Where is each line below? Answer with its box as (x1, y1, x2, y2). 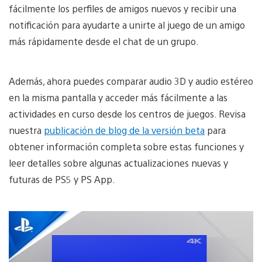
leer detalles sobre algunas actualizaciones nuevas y (9, 156, 228, 169)
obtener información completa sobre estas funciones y (9, 140, 244, 153)
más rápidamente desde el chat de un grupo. (9, 35, 199, 47)
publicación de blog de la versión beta (44, 123, 205, 136)
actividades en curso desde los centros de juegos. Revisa (9, 107, 246, 120)
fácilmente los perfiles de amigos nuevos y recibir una (9, 2, 236, 15)
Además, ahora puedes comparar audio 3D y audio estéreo (9, 74, 253, 87)
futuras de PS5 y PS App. (9, 173, 115, 185)
